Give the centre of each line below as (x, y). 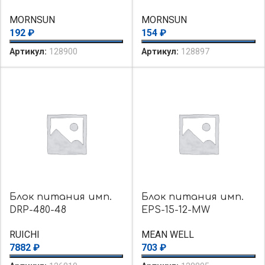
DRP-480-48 (38, 210)
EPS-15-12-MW (176, 210)
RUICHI (24, 234)
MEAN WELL (168, 234)
